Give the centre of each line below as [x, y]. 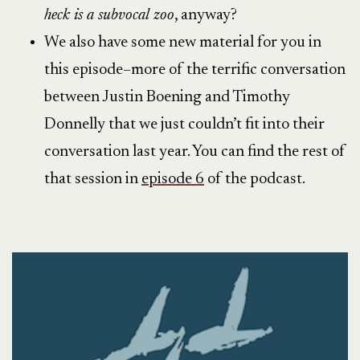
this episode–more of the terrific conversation [195, 70]
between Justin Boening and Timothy [167, 97]
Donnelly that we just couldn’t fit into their [184, 124]
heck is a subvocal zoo [109, 15]
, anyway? [206, 15]
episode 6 [173, 179]
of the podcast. [255, 179]
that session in [93, 179]
